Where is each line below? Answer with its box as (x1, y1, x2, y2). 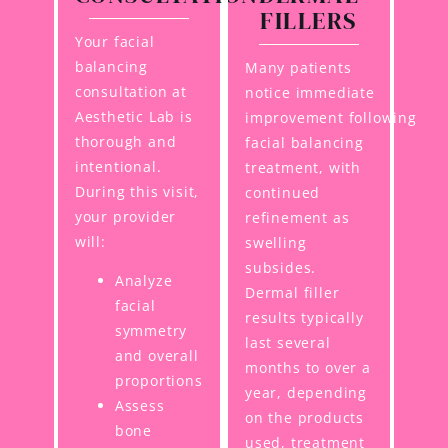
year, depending (245, 383, 368, 403)
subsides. (245, 258, 317, 278)
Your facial (74, 32, 155, 52)
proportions (114, 371, 203, 391)
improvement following (245, 108, 417, 128)
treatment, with (245, 158, 362, 178)
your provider (74, 207, 177, 227)
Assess (114, 396, 165, 416)
